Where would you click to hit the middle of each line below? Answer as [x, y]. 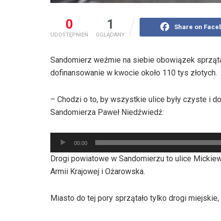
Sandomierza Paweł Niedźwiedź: [107, 112]
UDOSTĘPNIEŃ [69, 35]
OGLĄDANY [110, 35]
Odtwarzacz [71, 138]
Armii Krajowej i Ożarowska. [98, 171]
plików [61, 151]
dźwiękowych [73, 164]
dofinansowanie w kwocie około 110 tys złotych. [134, 73]
